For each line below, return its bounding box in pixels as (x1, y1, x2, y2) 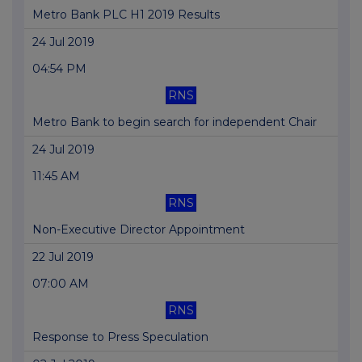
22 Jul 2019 (32, 250, 94, 265)
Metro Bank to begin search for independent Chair (32, 115, 317, 130)
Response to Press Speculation (32, 330, 208, 345)
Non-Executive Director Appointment (32, 222, 245, 238)
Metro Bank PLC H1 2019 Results (32, 7, 220, 23)
